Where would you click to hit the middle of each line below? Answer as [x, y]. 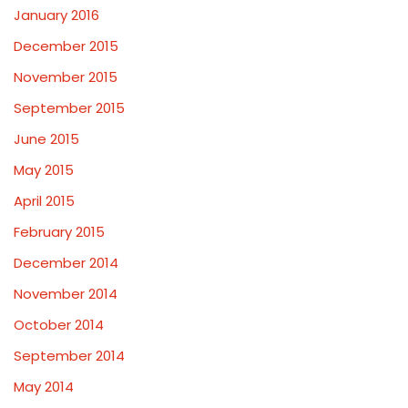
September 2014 [69, 356]
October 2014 [59, 325]
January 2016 [56, 15]
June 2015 [46, 139]
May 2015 [44, 170]
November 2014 [66, 294]
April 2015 [44, 201]
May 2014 [44, 387]
